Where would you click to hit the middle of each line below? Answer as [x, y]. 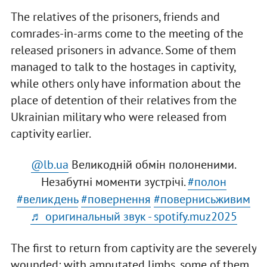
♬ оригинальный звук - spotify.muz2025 [133, 216]
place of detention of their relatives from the [123, 100]
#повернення [116, 199]
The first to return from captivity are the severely [133, 248]
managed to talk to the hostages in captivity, [123, 66]
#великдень [47, 199]
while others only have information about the [125, 83]
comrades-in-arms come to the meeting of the [127, 33]
